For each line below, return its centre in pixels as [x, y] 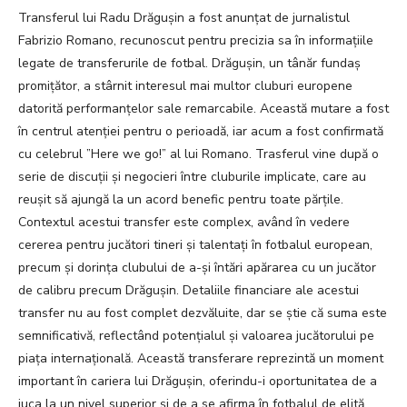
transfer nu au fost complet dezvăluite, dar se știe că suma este [203, 313]
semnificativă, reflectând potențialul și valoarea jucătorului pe [196, 336]
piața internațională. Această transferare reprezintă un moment [201, 359]
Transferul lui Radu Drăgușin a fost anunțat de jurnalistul [184, 18]
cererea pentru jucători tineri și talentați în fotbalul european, [195, 245]
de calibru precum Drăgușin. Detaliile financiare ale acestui [189, 291]
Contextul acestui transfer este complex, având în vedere [184, 223]
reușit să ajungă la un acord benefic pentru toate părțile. [181, 200]
